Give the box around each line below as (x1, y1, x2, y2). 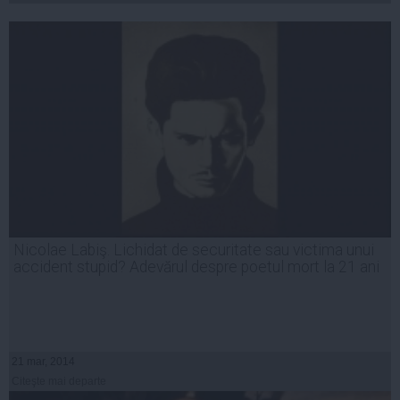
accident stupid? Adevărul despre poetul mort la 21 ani (13, 258, 379, 277)
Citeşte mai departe (12, 375, 106, 388)
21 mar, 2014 (12, 355, 75, 369)
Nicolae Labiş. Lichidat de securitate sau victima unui (13, 241, 374, 260)
